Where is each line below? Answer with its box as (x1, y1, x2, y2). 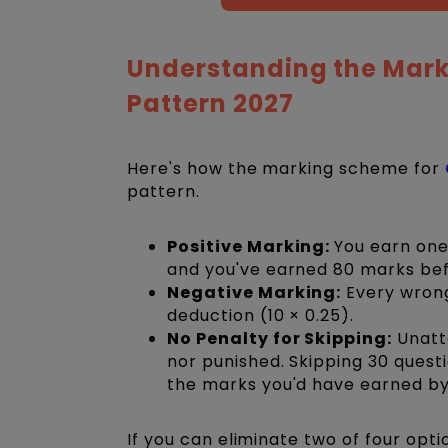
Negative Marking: (167, 280, 342, 304)
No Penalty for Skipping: (167, 326, 393, 350)
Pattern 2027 (127, 86, 294, 120)
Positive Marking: (167, 234, 335, 258)
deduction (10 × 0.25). (167, 303, 360, 327)
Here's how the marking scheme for (127, 156, 445, 180)
